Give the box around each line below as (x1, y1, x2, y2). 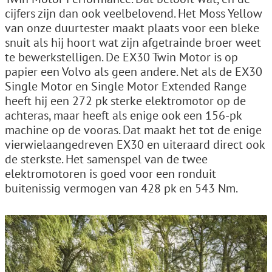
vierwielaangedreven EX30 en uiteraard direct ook (5, 136, 265, 152)
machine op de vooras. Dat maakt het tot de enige (5, 121, 262, 138)
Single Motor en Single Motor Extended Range (5, 78, 246, 94)
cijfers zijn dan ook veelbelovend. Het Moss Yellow (5, 5, 262, 21)
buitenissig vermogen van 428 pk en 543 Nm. (5, 180, 238, 196)
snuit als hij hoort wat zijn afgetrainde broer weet (5, 34, 261, 50)
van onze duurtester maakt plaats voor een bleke (5, 19, 259, 36)
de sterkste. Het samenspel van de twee (5, 151, 208, 167)
